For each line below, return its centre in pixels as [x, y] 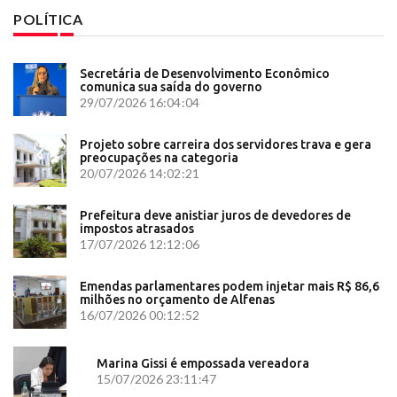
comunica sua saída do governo [171, 87]
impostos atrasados [137, 229]
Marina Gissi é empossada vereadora [203, 364]
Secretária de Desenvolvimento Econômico [205, 74]
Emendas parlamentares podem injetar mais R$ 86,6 [230, 287]
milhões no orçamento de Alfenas [177, 300]
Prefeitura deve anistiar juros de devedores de [215, 216]
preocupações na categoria [159, 158]
